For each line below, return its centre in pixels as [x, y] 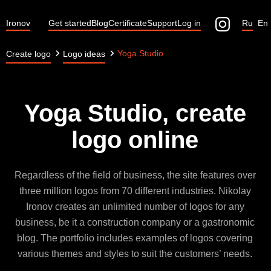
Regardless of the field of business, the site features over [135, 175]
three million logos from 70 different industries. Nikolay [135, 191]
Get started [70, 23]
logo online [135, 140]
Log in [189, 23]
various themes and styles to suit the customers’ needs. [135, 254]
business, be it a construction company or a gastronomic [135, 222]
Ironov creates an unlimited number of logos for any [135, 207]
